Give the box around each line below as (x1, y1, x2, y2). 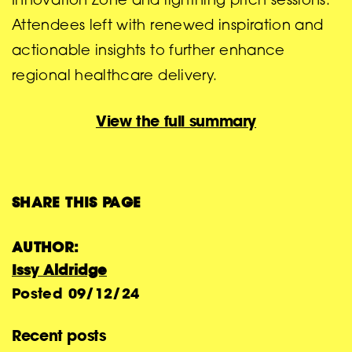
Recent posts (12, 325, 106, 346)
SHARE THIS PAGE (12, 192, 141, 212)
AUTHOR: (12, 237, 79, 257)
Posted (12, 284, 68, 303)
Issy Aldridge (12, 260, 107, 280)
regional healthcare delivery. (12, 69, 218, 84)
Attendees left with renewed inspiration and (12, 19, 324, 34)
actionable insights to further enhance (12, 44, 285, 59)
